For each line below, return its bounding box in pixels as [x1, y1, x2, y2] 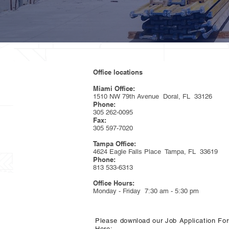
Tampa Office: [93, 140, 136, 148]
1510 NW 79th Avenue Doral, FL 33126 [93, 93, 212, 100]
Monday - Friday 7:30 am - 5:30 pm [93, 187, 199, 195]
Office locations [93, 68, 143, 76]
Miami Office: [93, 84, 135, 93]
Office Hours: [93, 179, 134, 187]
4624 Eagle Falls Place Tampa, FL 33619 [93, 148, 218, 155]
